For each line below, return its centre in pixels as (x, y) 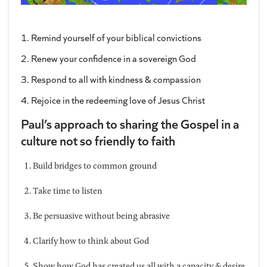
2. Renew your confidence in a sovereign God (108, 58)
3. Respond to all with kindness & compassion (111, 79)
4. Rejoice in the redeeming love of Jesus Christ (113, 100)
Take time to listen (67, 191)
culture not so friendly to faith (98, 140)
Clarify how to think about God (91, 241)
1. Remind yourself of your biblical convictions (111, 38)
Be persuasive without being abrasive (101, 216)
